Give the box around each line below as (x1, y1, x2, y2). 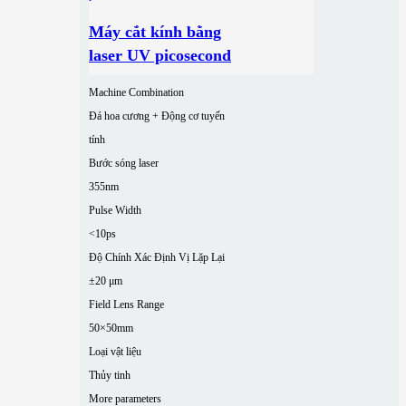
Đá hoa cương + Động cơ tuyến (89, 109, 225, 122)
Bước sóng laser (89, 156, 159, 169)
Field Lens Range (89, 297, 164, 311)
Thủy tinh (89, 368, 130, 382)
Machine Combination (89, 85, 184, 99)
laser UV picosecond (89, 45, 231, 64)
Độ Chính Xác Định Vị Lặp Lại (89, 250, 225, 264)
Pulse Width (89, 203, 141, 217)
